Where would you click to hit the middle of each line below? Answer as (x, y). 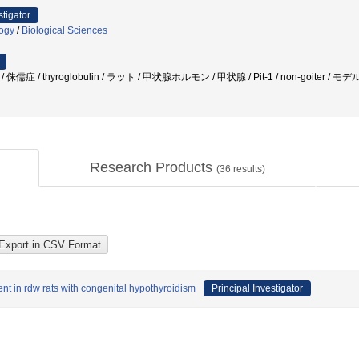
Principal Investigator (257, 288)
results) (248, 169)
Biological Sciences (65, 30)
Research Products (153, 167)
